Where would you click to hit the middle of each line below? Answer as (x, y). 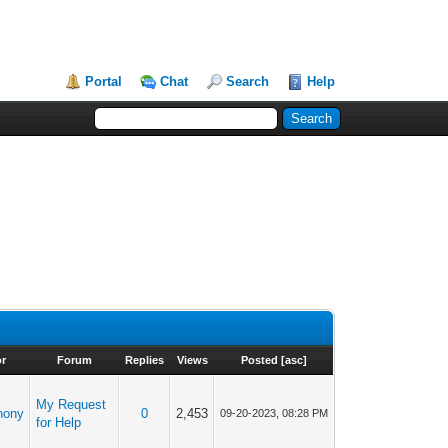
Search (248, 81)
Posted (259, 360)
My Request (71, 404)
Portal (104, 81)
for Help (59, 422)
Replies (145, 360)
